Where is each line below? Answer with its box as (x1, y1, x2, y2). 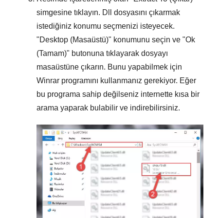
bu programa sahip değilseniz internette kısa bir (36, 90, 200, 98)
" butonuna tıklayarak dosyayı (67, 49, 168, 57)
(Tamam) (36, 49, 67, 57)
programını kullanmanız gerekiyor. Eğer (59, 76, 196, 85)
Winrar (36, 76, 59, 85)
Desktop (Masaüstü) (39, 35, 109, 44)
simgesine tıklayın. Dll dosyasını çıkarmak (36, 8, 180, 17)
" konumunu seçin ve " (109, 35, 185, 44)
